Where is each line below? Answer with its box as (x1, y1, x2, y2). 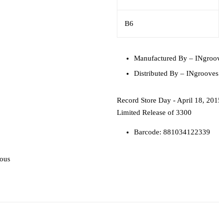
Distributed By (134, 69, 178, 77)
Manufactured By (134, 54, 187, 62)
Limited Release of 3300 (117, 108, 192, 116)
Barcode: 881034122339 (134, 128, 210, 136)
